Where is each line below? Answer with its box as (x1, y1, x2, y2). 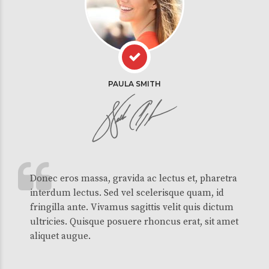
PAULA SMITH (108, 79, 161, 88)
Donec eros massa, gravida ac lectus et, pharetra (30, 173, 237, 184)
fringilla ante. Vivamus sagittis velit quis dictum (30, 202, 234, 213)
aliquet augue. (30, 231, 91, 242)
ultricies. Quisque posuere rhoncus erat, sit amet (30, 216, 238, 228)
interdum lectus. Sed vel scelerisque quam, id (30, 187, 224, 199)
